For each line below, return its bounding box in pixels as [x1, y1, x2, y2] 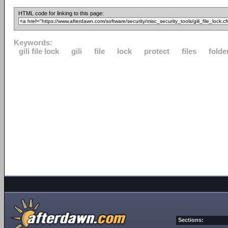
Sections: [178, 217, 204, 223]
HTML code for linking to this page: [18, 10, 104, 16]
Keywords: [14, 38, 52, 47]
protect [144, 47, 169, 55]
